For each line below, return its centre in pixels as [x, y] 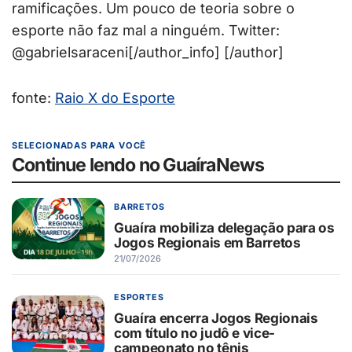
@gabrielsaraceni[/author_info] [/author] [148, 53]
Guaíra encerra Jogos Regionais [216, 317]
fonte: [33, 98]
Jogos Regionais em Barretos [207, 242]
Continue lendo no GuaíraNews [138, 165]
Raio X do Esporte [115, 98]
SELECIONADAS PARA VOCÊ [79, 146]
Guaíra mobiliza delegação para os [224, 227]
